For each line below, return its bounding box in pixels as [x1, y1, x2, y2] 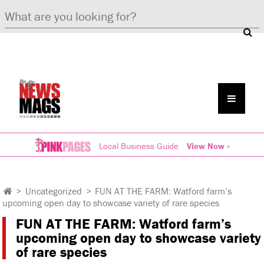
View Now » [186, 140, 230, 151]
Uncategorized [25, 184, 82, 197]
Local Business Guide [98, 140, 179, 151]
